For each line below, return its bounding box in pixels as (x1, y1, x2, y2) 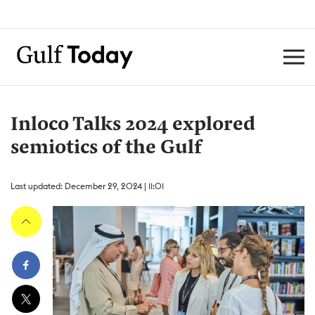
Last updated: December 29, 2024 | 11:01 (11, 181, 164, 191)
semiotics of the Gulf (11, 139, 202, 158)
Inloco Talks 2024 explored (11, 115, 255, 135)
